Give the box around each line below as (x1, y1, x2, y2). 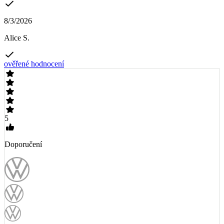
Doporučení (4, 140, 42, 149)
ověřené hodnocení (4, 59, 64, 68)
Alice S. (4, 33, 29, 42)
